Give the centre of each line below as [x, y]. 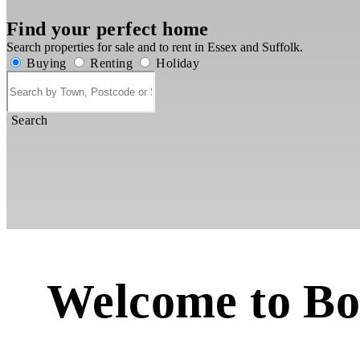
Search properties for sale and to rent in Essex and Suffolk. [155, 47]
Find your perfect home [108, 29]
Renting [110, 63]
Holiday [176, 63]
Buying [45, 63]
